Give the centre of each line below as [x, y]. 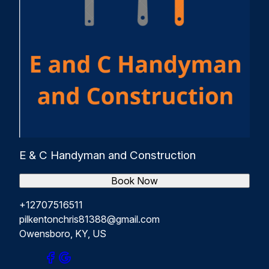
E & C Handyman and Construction [107, 155]
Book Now [134, 180]
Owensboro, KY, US [63, 233]
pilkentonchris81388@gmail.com [89, 219]
